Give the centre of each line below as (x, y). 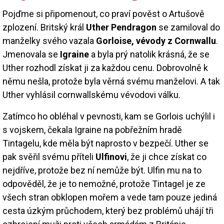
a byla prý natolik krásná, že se (149, 54)
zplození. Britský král (44, 27)
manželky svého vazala (49, 40)
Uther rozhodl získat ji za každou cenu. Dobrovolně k (105, 67)
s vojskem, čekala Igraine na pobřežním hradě (92, 129)
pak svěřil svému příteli (49, 156)
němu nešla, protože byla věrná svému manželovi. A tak (111, 81)
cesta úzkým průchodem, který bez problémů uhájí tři (108, 210)
